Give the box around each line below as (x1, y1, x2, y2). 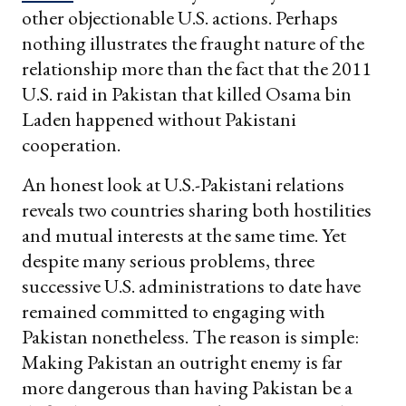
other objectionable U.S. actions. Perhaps (22, 4, 338, 31)
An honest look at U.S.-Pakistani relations (22, 170, 344, 198)
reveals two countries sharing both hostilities (22, 196, 372, 223)
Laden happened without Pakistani (22, 105, 296, 132)
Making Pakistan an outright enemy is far (22, 348, 343, 375)
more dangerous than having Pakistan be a (22, 373, 353, 401)
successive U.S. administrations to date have (22, 272, 361, 299)
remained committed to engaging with (22, 297, 325, 324)
